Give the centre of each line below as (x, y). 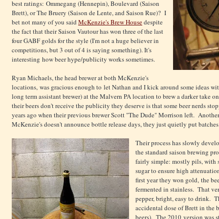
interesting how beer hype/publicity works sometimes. (83, 59)
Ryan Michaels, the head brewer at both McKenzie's (80, 78)
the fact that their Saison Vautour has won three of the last (88, 32)
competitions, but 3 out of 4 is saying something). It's (82, 50)
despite (153, 22)
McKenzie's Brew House (110, 22)
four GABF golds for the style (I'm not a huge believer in (85, 41)
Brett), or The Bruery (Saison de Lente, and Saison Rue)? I (89, 13)
